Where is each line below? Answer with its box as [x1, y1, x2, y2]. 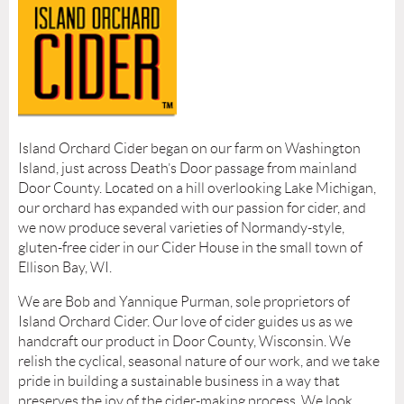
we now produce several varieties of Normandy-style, [18, 220, 344, 236]
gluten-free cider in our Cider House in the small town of [18, 240, 363, 256]
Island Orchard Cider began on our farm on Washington [18, 141, 361, 157]
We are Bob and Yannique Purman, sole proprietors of [18, 294, 350, 310]
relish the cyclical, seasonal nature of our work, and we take [18, 353, 380, 370]
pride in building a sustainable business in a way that [18, 373, 340, 390]
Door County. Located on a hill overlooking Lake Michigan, [18, 180, 376, 197]
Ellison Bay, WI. [18, 260, 112, 276]
